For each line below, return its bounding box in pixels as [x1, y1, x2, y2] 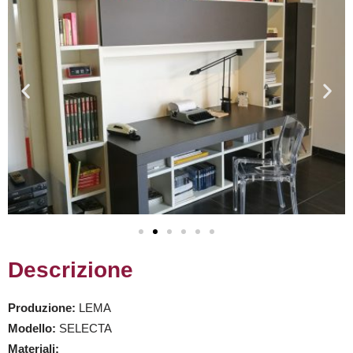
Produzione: [8, 301, 79, 315]
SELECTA [59, 321, 112, 336]
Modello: [8, 321, 59, 336]
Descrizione [8, 258, 133, 283]
